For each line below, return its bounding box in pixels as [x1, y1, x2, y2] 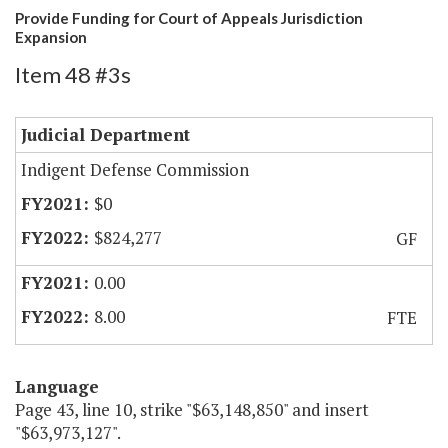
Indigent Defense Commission [21, 158, 249, 182]
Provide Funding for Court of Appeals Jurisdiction [15, 9, 363, 28]
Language [15, 375, 99, 399]
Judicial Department [21, 123, 190, 147]
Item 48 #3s [15, 61, 131, 89]
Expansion [15, 28, 87, 47]
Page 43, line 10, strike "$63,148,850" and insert [15, 398, 369, 422]
